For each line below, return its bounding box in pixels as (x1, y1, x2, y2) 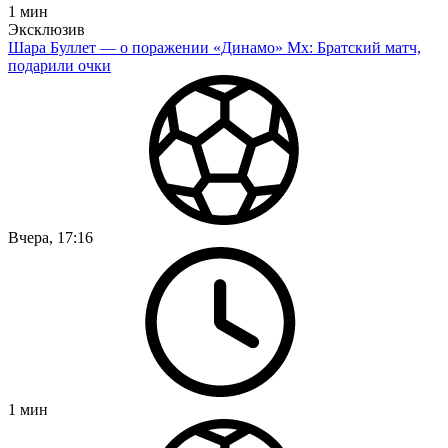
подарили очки (8, 56, 111, 74)
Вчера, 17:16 (8, 228, 93, 246)
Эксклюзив (8, 20, 85, 38)
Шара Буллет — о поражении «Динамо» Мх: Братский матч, (8, 38, 421, 56)
